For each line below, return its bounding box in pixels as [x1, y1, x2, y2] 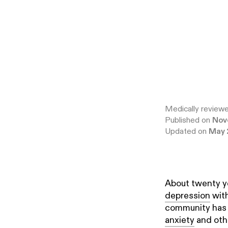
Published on [165, 115, 213, 126]
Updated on [165, 126, 209, 137]
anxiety [165, 214, 195, 226]
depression [165, 190, 211, 202]
